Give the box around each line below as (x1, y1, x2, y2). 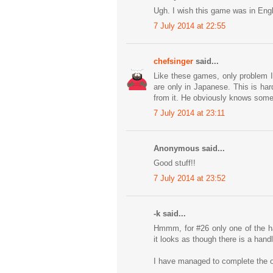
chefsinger (154, 56, 193, 66)
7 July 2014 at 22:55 (154, 21, 225, 30)
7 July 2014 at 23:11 (154, 108, 225, 118)
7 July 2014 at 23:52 (154, 173, 225, 183)
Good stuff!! (154, 158, 196, 168)
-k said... (154, 208, 186, 218)
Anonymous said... (154, 143, 225, 153)
